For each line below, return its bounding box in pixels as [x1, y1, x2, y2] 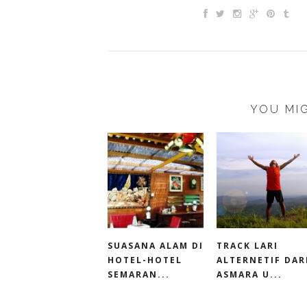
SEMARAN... [108, 269, 170, 281]
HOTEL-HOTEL [108, 254, 182, 267]
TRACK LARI [217, 240, 278, 252]
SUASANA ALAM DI [108, 240, 204, 252]
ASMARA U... [217, 269, 282, 281]
